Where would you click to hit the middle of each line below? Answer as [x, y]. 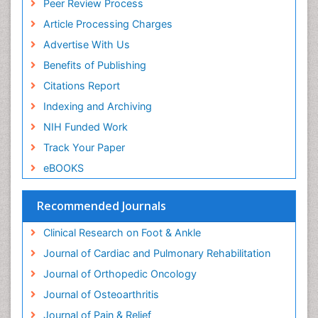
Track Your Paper [84, 147]
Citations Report [81, 85]
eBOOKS [63, 168]
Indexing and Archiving [97, 106]
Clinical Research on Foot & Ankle [122, 232]
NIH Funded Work [85, 126]
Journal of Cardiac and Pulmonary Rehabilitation [157, 253]
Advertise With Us [86, 44]
